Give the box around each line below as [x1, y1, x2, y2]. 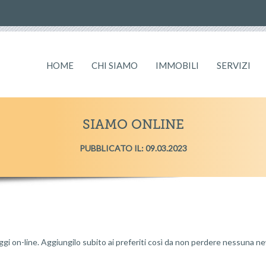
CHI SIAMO [91, 60, 138, 71]
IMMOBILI [155, 60, 199, 71]
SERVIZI [216, 60, 251, 71]
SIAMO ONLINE [82, 116, 184, 132]
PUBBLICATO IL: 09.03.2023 [79, 143, 187, 153]
